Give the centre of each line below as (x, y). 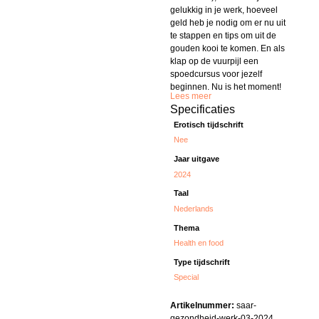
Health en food (199, 242)
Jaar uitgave (197, 159)
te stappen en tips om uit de (223, 36)
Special (187, 277)
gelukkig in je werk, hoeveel (224, 10)
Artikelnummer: (203, 306)
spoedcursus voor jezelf (216, 74)
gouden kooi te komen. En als (228, 49)
